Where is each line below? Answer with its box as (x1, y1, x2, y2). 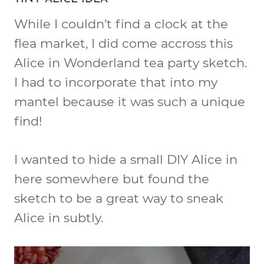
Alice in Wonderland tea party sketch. (14, 55, 247, 70)
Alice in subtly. (14, 210, 103, 225)
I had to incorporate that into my (14, 74, 217, 90)
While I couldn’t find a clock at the (14, 16, 228, 31)
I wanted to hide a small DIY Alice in (14, 151, 237, 167)
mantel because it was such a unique (14, 94, 245, 109)
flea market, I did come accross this (14, 35, 233, 51)
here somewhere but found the (14, 171, 209, 186)
